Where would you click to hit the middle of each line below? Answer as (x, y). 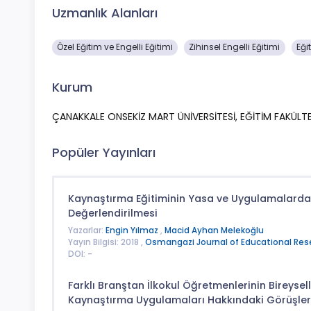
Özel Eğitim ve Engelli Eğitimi (115, 47)
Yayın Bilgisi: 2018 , (106, 243)
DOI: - (80, 254)
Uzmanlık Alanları (105, 13)
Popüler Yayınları (104, 153)
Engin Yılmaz (133, 231)
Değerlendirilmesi (112, 213)
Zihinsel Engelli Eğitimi (235, 47)
